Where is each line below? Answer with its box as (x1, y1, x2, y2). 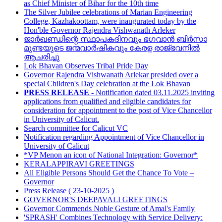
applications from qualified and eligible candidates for (24, 97, 191, 106)
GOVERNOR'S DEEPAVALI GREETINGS (24, 195, 167, 204)
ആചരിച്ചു (24, 53, 59, 61)
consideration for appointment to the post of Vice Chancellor (24, 106, 212, 114)
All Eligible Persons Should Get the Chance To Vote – (24, 168, 194, 177)
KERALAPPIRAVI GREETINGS (24, 160, 134, 168)
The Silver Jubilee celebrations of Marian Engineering (24, 8, 192, 16)
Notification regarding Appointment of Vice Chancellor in (24, 133, 204, 141)
